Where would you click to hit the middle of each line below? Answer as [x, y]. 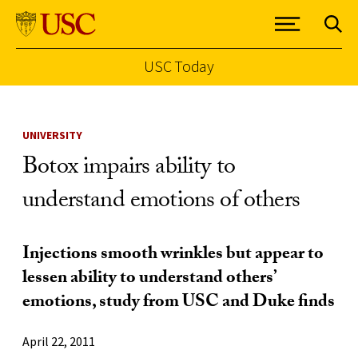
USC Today [179, 66]
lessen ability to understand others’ [149, 279]
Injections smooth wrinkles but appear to [173, 255]
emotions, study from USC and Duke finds [179, 303]
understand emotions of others [161, 203]
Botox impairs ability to [129, 169]
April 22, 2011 [59, 341]
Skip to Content [55, 94]
